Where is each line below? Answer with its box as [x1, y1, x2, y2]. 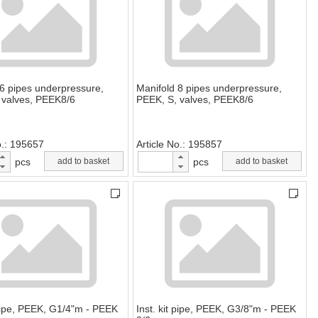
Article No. [136, 138, 182, 150]
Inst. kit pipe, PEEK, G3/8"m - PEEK [136, 303, 296, 315]
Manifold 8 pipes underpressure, [136, 82, 282, 94]
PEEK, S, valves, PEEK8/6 [136, 94, 253, 106]
